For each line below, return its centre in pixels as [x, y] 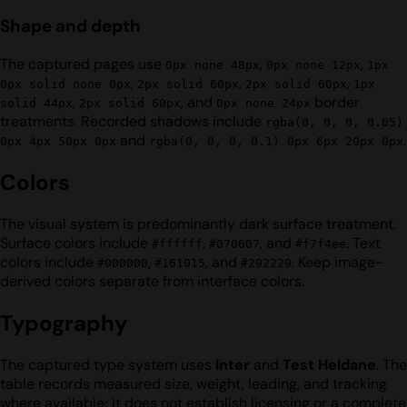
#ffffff [177, 243]
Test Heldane [329, 364]
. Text [363, 243]
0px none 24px [263, 103]
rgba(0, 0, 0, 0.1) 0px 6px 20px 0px [276, 141]
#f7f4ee [321, 243]
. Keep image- [338, 262]
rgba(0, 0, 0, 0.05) [334, 122]
